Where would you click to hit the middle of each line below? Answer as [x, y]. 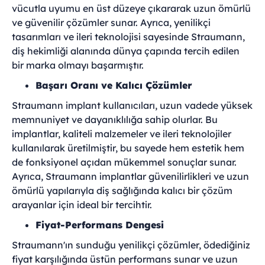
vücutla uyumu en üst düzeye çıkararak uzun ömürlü [131, 8]
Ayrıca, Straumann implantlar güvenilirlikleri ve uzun [130, 176]
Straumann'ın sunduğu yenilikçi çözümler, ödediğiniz [131, 245]
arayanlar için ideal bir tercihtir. [82, 205]
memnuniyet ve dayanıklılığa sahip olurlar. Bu [115, 119]
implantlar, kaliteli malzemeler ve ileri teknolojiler [122, 134]
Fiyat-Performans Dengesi [100, 225]
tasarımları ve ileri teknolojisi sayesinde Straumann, [128, 37]
